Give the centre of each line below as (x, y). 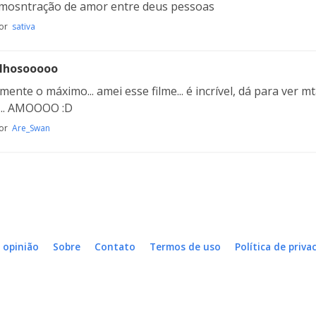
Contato (115, 247)
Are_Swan (31, 128)
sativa (24, 26)
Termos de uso (185, 247)
